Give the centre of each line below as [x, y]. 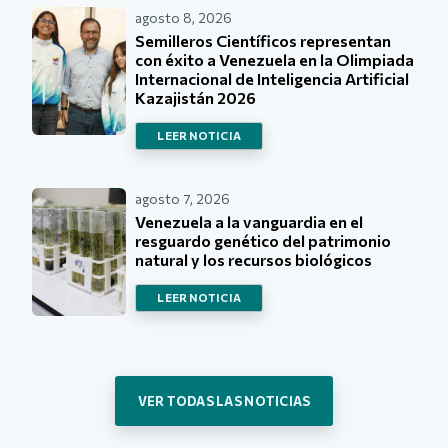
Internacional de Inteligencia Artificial [272, 79]
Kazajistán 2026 [196, 98]
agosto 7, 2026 [183, 198]
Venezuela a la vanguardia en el [249, 221]
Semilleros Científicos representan [263, 41]
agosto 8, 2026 [184, 17]
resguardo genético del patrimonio [263, 240]
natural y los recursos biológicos [254, 259]
